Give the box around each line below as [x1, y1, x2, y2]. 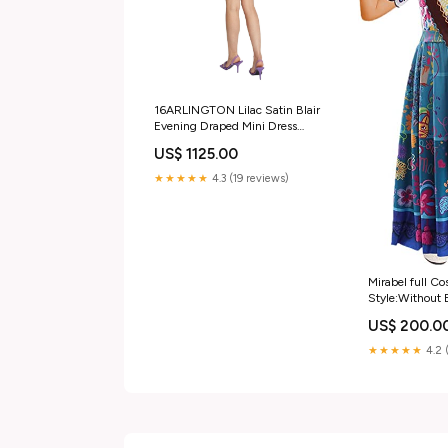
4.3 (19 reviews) [209, 172, 289, 186]
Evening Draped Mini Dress [154, 119, 297, 134]
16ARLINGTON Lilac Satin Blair [154, 103, 320, 118]
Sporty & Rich [154, 135, 227, 150]
